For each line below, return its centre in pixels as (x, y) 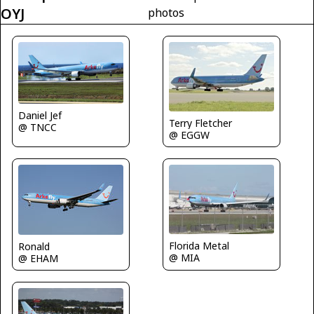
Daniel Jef (40, 116)
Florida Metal (199, 245)
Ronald (34, 247)
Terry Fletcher (200, 123)
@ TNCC (37, 128)
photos (166, 12)
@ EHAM (38, 259)
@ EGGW (189, 135)
